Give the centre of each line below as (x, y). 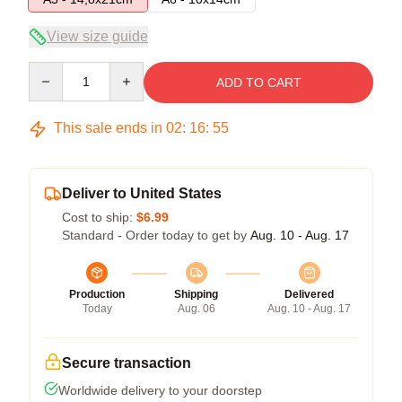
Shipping (196, 294)
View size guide (97, 36)
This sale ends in (108, 128)
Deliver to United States (142, 193)
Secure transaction (127, 363)
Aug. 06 (196, 309)
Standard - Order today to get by (156, 235)
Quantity (52, 70)
